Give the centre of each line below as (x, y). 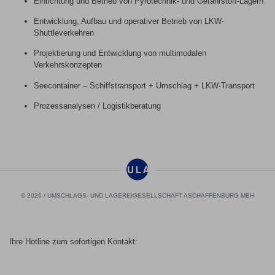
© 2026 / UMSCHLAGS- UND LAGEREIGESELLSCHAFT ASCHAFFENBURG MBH (137, 195)
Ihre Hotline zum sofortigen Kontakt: (73, 241)
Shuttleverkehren (64, 33)
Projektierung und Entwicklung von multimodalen (120, 53)
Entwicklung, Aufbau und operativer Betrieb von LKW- (129, 21)
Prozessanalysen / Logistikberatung (97, 106)
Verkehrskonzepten (68, 65)
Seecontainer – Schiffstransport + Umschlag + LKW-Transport (144, 85)
